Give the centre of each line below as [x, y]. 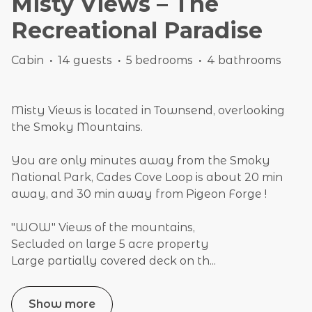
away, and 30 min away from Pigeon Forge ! [139, 194]
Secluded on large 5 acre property [110, 244]
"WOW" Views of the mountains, [103, 228]
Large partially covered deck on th [110, 261]
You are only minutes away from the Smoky [141, 161]
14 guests [85, 61]
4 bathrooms [244, 61]
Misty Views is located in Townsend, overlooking [148, 111]
